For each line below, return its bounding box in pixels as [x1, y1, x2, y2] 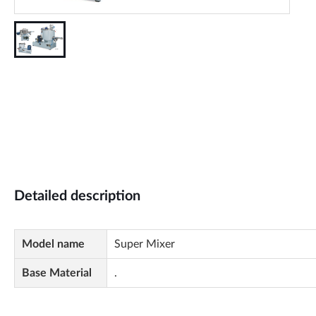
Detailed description [14, 189, 140, 203]
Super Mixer [114, 238, 175, 250]
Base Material [22, 267, 92, 279]
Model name [22, 238, 85, 250]
